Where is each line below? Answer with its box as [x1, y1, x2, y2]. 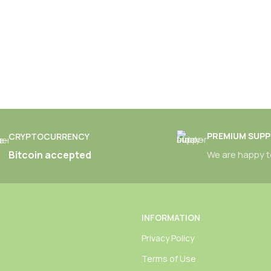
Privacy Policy [141, 232, 194, 244]
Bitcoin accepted [8, 148, 91, 162]
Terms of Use [141, 253, 196, 264]
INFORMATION [141, 212, 200, 223]
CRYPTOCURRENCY [8, 131, 90, 142]
